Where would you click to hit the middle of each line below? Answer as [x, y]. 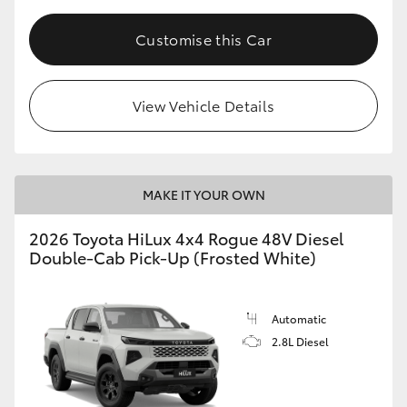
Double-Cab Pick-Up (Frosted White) [173, 258]
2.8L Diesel [300, 342]
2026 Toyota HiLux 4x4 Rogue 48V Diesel [186, 238]
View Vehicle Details [203, 105]
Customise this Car [203, 39]
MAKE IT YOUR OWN [203, 195]
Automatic [299, 319]
